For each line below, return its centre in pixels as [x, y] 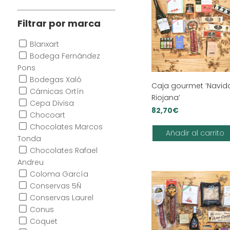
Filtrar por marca [59, 24]
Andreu [30, 162]
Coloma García [59, 174]
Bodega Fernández [65, 56]
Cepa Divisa [52, 103]
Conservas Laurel [61, 198]
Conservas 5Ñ [55, 186]
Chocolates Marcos [66, 127]
